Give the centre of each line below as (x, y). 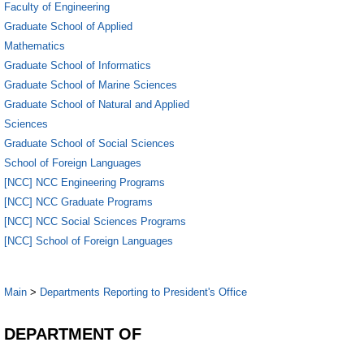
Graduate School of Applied (68, 26)
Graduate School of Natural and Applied (97, 104)
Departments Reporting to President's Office (143, 292)
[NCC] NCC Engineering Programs (84, 182)
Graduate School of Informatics (78, 65)
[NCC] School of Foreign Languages (89, 240)
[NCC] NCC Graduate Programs (78, 201)
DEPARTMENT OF (73, 334)
